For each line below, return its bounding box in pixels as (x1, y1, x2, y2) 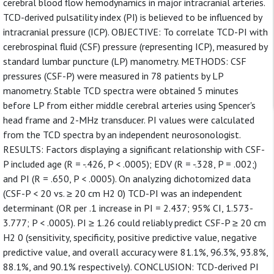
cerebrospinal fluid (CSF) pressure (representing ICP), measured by (3, 40, 267, 53)
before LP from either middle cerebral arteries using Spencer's (3, 99, 256, 111)
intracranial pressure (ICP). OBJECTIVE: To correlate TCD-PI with (3, 26, 268, 38)
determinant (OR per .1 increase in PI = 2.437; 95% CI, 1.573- (3, 202, 253, 214)
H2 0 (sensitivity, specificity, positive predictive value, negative (3, 231, 257, 243)
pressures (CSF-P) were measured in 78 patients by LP (3, 70, 223, 82)
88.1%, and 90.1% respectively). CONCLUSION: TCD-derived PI (3, 261, 259, 273)
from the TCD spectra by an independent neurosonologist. (3, 128, 240, 141)
